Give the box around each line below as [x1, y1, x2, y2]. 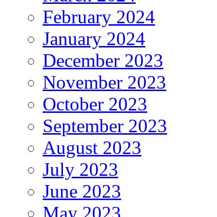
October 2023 [43, 93, 147, 115]
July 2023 [43, 159, 118, 180]
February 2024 [43, 6, 155, 28]
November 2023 [43, 72, 166, 93]
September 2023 [43, 115, 167, 137]
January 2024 [43, 28, 145, 49]
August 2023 [43, 137, 141, 158]
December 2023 [43, 50, 163, 71]
